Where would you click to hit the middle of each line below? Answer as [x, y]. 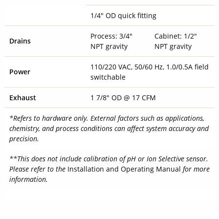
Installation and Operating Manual [125, 169]
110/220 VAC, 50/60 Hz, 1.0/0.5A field [149, 66]
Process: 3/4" [111, 36]
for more [196, 169]
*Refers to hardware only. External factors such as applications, [107, 118]
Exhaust [22, 97]
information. [28, 179]
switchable [108, 77]
